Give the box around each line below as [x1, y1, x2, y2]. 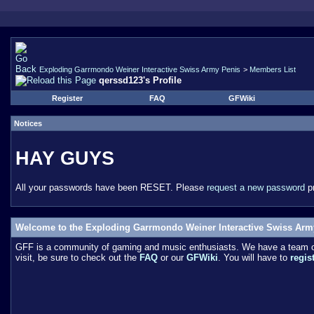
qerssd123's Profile [99, 75, 182, 86]
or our [158, 252, 186, 263]
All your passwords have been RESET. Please [15, 182, 207, 193]
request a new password [207, 182, 305, 193]
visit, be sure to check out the [15, 252, 139, 263]
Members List [250, 65, 296, 74]
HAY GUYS [15, 147, 114, 169]
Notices [14, 119, 42, 128]
